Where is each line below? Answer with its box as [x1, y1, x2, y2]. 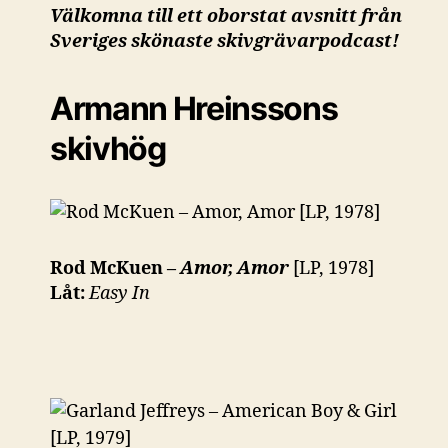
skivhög [50, 128, 166, 168]
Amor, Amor [180, 256, 289, 280]
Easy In [89, 281, 150, 305]
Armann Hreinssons [50, 88, 338, 128]
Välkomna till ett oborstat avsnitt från [50, 4, 402, 28]
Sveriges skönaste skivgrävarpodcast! [50, 29, 399, 53]
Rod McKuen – [50, 256, 180, 280]
